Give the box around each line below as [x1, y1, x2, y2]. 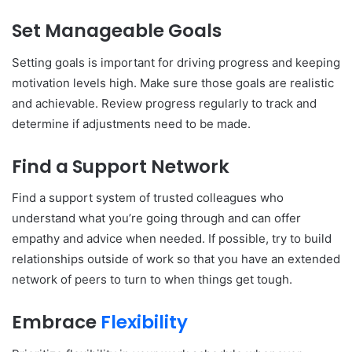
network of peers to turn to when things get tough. [12, 272, 292, 288]
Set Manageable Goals [12, 18, 222, 44]
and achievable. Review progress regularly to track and [12, 95, 317, 111]
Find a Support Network [12, 153, 229, 179]
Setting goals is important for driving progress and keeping [12, 54, 340, 70]
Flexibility [101, 310, 188, 335]
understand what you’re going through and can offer [12, 211, 301, 226]
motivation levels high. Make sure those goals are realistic [12, 75, 334, 90]
